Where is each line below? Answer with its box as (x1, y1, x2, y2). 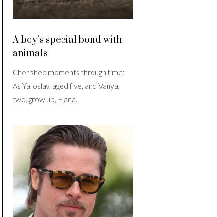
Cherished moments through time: (13, 67, 124, 77)
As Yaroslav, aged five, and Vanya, (13, 81, 120, 91)
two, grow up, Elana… (13, 94, 81, 104)
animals (13, 47, 47, 60)
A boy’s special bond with (13, 34, 122, 46)
